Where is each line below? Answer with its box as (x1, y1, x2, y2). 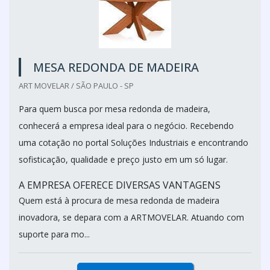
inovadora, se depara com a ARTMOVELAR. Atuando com (19, 212, 244, 223)
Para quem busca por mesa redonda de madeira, (19, 103, 210, 115)
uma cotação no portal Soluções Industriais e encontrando (19, 137, 248, 148)
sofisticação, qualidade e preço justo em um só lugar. (19, 154, 228, 165)
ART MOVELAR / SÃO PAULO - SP (19, 80, 134, 91)
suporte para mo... (19, 228, 90, 240)
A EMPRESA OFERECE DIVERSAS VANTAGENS (19, 178, 221, 192)
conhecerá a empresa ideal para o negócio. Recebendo (19, 120, 234, 131)
